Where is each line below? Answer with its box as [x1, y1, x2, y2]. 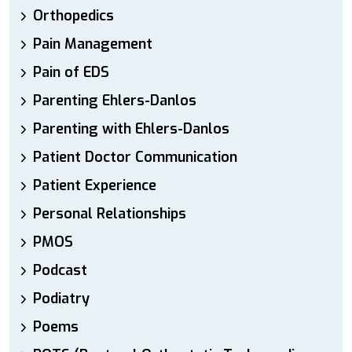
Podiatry [33, 289, 90, 309]
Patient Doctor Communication [33, 148, 237, 167]
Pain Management [33, 35, 152, 54]
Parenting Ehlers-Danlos [33, 91, 196, 111]
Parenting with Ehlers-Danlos [33, 119, 229, 139]
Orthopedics [33, 6, 114, 26]
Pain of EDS [33, 63, 109, 82]
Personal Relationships [33, 204, 186, 224]
